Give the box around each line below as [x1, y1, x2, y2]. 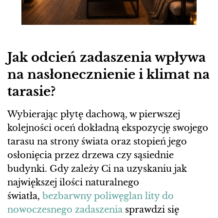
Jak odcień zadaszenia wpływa [7, 50, 206, 66]
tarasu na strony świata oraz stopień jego [7, 136, 187, 147]
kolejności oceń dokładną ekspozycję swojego [7, 123, 208, 134]
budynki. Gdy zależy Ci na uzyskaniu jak [7, 163, 187, 175]
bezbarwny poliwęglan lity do [42, 191, 174, 202]
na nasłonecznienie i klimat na [7, 67, 210, 83]
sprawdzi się [123, 204, 179, 216]
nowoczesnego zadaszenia [7, 204, 123, 216]
